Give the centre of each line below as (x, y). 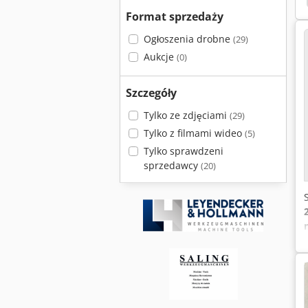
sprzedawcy (172, 165)
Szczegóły (151, 93)
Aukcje (160, 57)
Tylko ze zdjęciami (186, 115)
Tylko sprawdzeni (183, 151)
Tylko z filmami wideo (194, 133)
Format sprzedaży (175, 16)
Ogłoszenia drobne (188, 39)
